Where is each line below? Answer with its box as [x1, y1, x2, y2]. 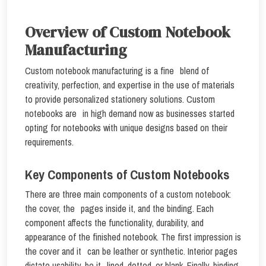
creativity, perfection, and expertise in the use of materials [25, 78, 235, 91]
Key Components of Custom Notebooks [25, 166, 230, 183]
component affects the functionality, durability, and [25, 216, 204, 229]
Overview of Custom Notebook [25, 22, 230, 42]
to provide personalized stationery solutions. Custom [25, 93, 215, 106]
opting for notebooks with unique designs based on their [25, 121, 227, 134]
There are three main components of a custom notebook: [25, 188, 231, 201]
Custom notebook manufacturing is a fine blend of [25, 64, 209, 77]
